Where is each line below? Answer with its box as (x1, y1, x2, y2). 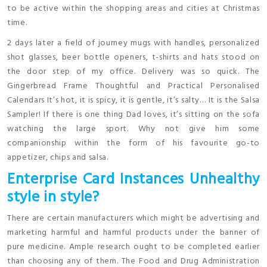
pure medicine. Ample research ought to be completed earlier (7, 240, 260, 254)
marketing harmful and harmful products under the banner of (7, 226, 260, 240)
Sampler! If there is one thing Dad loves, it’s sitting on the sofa (7, 108, 260, 122)
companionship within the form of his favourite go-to (7, 136, 260, 151)
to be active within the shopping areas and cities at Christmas (7, 2, 260, 16)
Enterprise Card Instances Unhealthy (7, 167, 260, 193)
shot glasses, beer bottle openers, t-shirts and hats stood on (7, 51, 260, 65)
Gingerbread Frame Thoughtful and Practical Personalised (7, 79, 260, 94)
